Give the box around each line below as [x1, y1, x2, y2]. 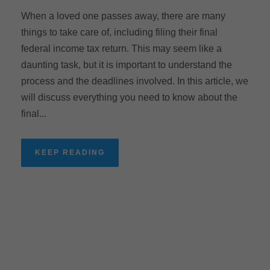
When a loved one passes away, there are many [21, 10, 225, 21]
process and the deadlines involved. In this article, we [21, 75, 248, 86]
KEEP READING [35, 148, 105, 157]
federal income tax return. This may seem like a [21, 43, 222, 54]
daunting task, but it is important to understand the [21, 59, 232, 70]
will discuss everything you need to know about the [21, 92, 237, 102]
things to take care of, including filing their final [21, 27, 218, 37]
